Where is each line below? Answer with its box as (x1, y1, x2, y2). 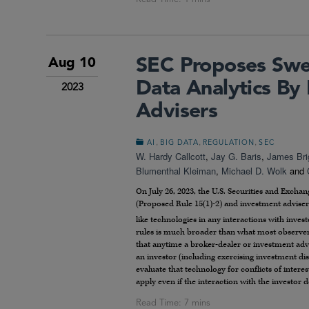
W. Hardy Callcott (136, 149, 206, 163)
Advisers (136, 101, 218, 122)
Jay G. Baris (211, 149, 261, 163)
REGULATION (202, 139, 255, 147)
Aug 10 (48, 56, 96, 70)
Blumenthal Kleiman (136, 163, 216, 177)
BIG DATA (159, 139, 199, 147)
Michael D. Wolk (221, 163, 287, 177)
